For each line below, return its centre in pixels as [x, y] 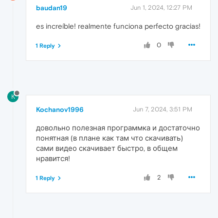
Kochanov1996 [60, 109]
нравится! [53, 158]
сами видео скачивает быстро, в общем [107, 148]
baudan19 [52, 8]
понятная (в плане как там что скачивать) [109, 138]
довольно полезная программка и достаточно [118, 127]
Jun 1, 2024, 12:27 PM [161, 7]
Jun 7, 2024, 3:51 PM [163, 109]
